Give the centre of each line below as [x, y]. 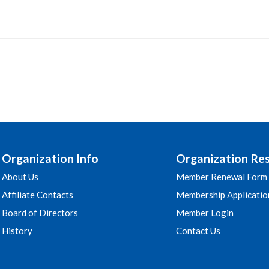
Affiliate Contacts [37, 195]
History [17, 231]
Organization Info [50, 158]
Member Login [205, 213]
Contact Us [198, 231]
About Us [20, 177]
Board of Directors [40, 213]
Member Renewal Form [222, 177]
